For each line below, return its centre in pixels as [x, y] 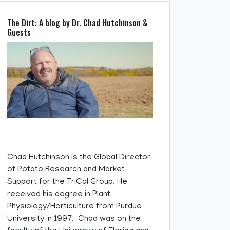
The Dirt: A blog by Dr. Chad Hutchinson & [78, 23]
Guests [19, 32]
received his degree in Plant [59, 194]
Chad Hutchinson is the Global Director [79, 157]
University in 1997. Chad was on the [74, 219]
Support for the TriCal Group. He [67, 182]
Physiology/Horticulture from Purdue [74, 207]
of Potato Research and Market [66, 170]
